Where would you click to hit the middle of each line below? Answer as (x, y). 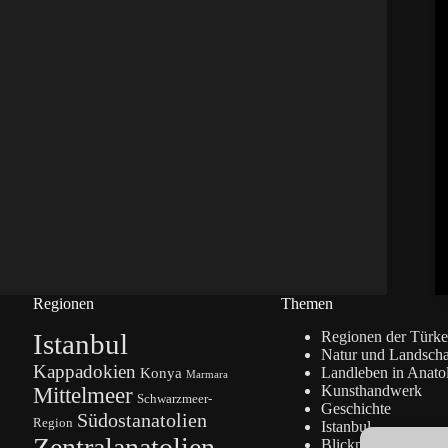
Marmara (206, 375)
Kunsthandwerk (371, 391)
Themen (306, 304)
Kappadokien (84, 372)
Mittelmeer (82, 396)
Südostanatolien (141, 420)
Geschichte (355, 409)
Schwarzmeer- (174, 399)
